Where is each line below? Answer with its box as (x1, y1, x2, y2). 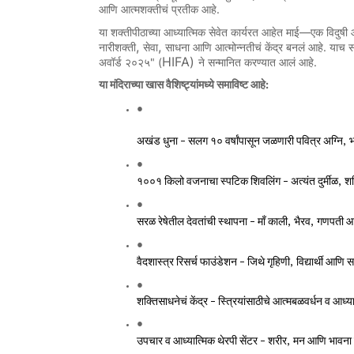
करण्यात (244, 56, 276, 69)
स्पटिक (220, 175, 248, 187)
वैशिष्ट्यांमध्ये (166, 79, 214, 92)
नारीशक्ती (99, 41, 136, 54)
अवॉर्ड (99, 56, 122, 69)
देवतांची (186, 215, 216, 228)
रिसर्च (176, 255, 198, 268)
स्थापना (218, 215, 247, 228)
